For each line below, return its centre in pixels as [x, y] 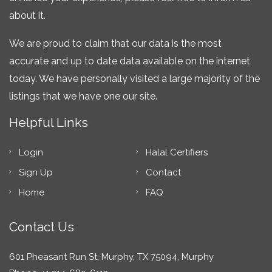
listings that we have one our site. [83, 96]
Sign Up [36, 172]
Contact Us [42, 226]
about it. [27, 15]
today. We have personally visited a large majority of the [134, 78]
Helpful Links [49, 122]
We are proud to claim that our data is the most [115, 43]
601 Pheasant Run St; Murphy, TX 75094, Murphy [111, 257]
